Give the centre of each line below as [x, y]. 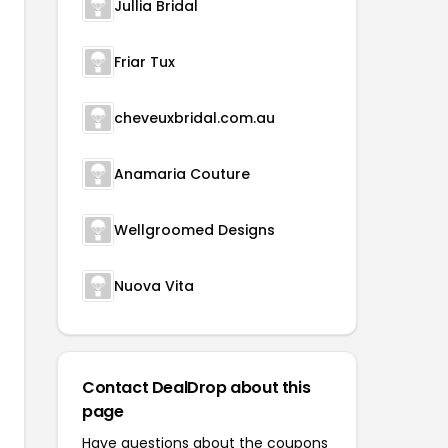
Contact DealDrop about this [196, 387]
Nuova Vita [154, 286]
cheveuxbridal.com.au [194, 118]
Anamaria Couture [182, 174]
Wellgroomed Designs [194, 230]
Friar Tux [144, 62]
